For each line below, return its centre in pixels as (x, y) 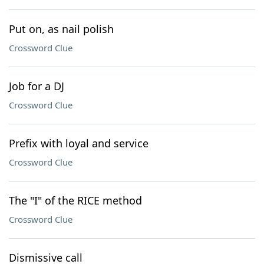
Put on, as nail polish (61, 29)
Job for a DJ (37, 86)
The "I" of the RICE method (75, 200)
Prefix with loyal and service (79, 143)
